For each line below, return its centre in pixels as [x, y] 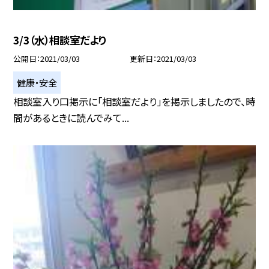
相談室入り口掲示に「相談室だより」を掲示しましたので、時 [134, 101]
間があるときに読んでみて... [71, 117]
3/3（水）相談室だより [60, 40]
